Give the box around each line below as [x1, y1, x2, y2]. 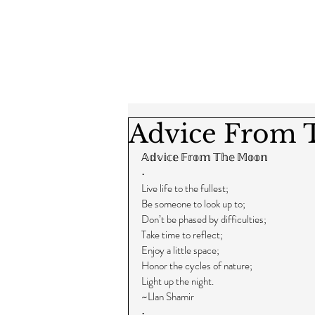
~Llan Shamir [141, 289, 194, 304]
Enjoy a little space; [141, 243, 219, 258]
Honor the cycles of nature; [141, 258, 252, 274]
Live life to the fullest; [141, 181, 229, 196]
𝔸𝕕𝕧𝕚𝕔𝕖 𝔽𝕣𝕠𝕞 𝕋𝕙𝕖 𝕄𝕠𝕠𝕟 [141, 150, 268, 165]
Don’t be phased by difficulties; [141, 212, 266, 227]
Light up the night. [141, 274, 214, 289]
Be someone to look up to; [141, 196, 245, 212]
